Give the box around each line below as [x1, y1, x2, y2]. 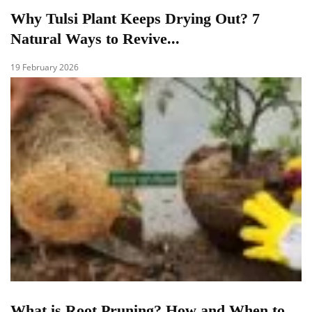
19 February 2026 [10, 61, 79, 74]
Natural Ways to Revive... [10, 30, 180, 48]
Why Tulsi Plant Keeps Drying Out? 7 [10, 10, 260, 28]
